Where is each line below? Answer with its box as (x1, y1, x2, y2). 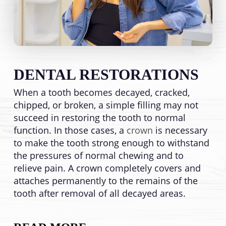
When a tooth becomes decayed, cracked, (13, 86, 190, 98)
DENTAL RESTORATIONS (13, 66, 199, 83)
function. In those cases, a (13, 124, 127, 136)
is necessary (152, 124, 207, 136)
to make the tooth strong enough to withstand (13, 136, 209, 149)
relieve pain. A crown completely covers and (13, 161, 201, 174)
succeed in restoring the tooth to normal (13, 111, 186, 124)
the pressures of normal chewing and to (13, 149, 184, 161)
